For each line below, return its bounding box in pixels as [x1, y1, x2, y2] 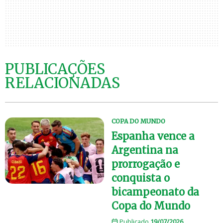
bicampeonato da [111, 186, 199, 199]
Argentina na [111, 144, 178, 157]
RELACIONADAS [5, 74, 120, 93]
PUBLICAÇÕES [5, 60, 105, 79]
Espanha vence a [111, 130, 195, 143]
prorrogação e [111, 158, 180, 171]
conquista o [111, 172, 170, 185]
